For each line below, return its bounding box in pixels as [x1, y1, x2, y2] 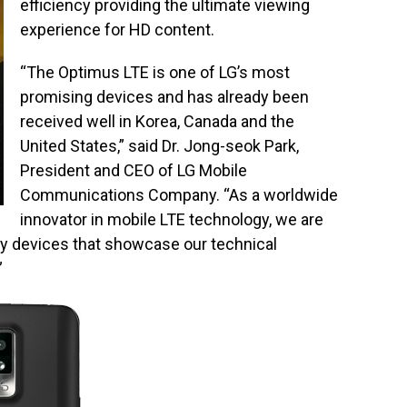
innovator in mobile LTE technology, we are [20, 210, 323, 229]
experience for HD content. [20, 20, 214, 39]
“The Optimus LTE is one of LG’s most [20, 63, 290, 82]
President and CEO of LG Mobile [20, 161, 247, 180]
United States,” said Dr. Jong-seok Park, [20, 136, 299, 155]
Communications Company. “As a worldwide [20, 185, 338, 204]
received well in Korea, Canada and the [20, 112, 294, 131]
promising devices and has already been [20, 87, 309, 106]
